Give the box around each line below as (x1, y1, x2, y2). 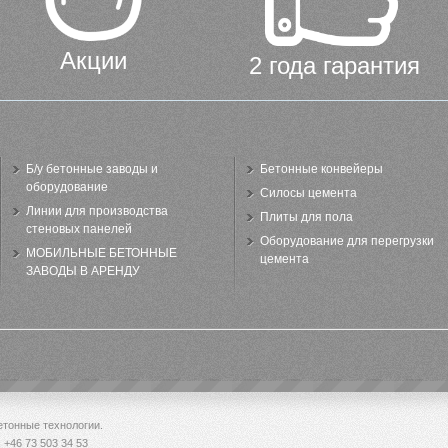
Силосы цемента (260, 186, 357, 200)
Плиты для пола (260, 210, 353, 224)
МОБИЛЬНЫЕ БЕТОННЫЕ (26, 246, 177, 260)
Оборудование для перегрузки (260, 234, 434, 248)
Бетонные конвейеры (260, 162, 383, 176)
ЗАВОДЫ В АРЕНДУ (26, 264, 140, 278)
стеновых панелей (26, 222, 132, 236)
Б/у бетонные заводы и (26, 162, 158, 176)
